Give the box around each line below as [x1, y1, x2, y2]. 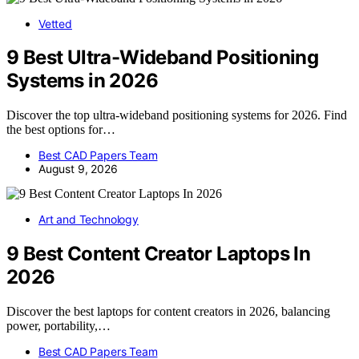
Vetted [38, 16, 72, 30]
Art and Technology [38, 212, 139, 227]
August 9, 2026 [38, 162, 118, 176]
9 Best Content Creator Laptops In [6, 242, 311, 266]
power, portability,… [6, 319, 111, 333]
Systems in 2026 [6, 69, 158, 93]
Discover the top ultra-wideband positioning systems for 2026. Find [6, 108, 347, 123]
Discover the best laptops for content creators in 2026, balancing [6, 305, 330, 319]
